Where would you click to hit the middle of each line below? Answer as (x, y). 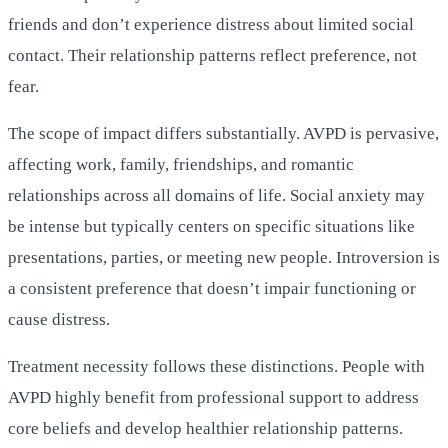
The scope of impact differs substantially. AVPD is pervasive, (223, 133)
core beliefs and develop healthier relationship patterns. (205, 428)
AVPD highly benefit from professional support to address (213, 397)
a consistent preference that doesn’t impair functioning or (212, 288)
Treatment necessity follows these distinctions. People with (216, 366)
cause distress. (59, 319)
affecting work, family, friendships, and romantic (181, 164)
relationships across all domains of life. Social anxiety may (216, 195)
